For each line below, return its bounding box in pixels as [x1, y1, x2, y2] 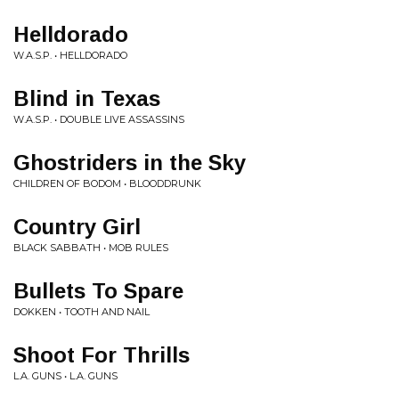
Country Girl [13, 214, 141, 239]
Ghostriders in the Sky [13, 150, 246, 175]
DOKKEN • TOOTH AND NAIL [13, 305, 150, 318]
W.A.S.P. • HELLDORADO [13, 48, 127, 61]
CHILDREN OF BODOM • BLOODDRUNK [13, 176, 201, 190]
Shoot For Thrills [13, 342, 190, 367]
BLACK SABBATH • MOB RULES [13, 240, 168, 254]
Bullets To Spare [13, 278, 183, 303]
